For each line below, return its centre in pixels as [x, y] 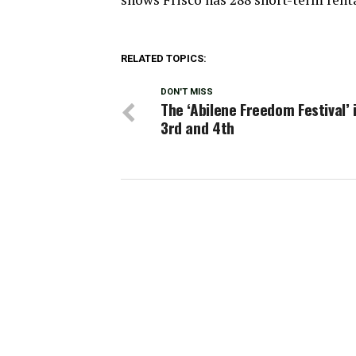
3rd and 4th [197, 128]
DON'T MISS [187, 92]
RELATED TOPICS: [164, 58]
